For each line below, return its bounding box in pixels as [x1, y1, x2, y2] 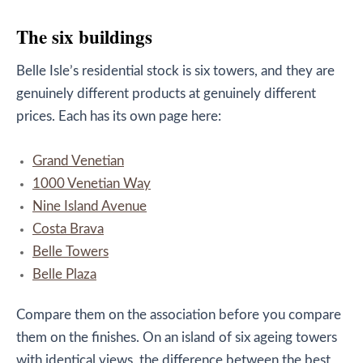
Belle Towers [32, 245, 109, 258]
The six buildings [16, 23, 152, 51]
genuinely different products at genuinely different [16, 88, 316, 101]
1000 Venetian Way [32, 177, 151, 190]
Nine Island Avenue [32, 199, 147, 213]
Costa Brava [32, 222, 104, 236]
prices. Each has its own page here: [16, 110, 221, 124]
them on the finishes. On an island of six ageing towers [16, 331, 337, 344]
